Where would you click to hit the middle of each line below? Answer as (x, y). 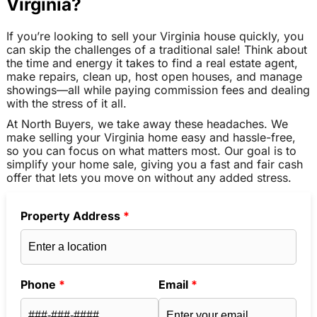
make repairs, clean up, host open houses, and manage (154, 76)
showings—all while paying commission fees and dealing (158, 90)
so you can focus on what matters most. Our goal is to (151, 151)
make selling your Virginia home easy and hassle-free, (151, 138)
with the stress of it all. (66, 103)
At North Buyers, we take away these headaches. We (147, 124)
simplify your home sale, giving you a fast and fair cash (154, 165)
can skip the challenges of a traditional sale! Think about (156, 49)
